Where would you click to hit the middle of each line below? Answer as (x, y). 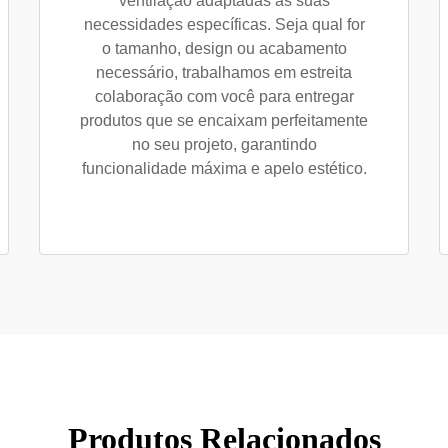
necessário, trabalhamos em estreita (224, 72)
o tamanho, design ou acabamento (224, 48)
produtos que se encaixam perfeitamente (224, 120)
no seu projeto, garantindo (224, 144)
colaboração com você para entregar (224, 96)
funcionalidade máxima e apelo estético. (224, 168)
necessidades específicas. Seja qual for (224, 24)
